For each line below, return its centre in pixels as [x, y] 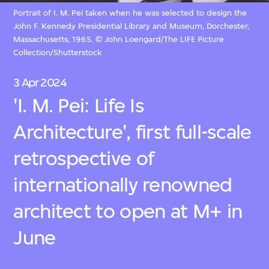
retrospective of [84, 159]
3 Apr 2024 [40, 83]
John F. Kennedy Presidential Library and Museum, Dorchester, [131, 26]
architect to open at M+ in [128, 211]
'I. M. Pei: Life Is [79, 106]
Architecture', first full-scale [132, 132]
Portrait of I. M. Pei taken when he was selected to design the [130, 13]
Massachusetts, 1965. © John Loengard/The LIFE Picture [119, 39]
